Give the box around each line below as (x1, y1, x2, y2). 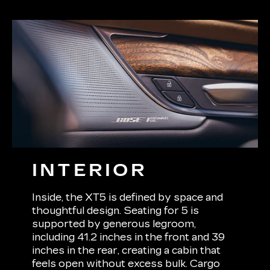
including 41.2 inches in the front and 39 (32, 231, 225, 243)
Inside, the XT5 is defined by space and (32, 192, 224, 204)
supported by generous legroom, (32, 218, 196, 230)
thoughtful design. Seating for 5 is (32, 205, 199, 217)
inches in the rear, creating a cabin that (32, 245, 221, 257)
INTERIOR (32, 160, 148, 181)
